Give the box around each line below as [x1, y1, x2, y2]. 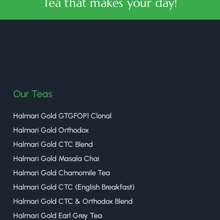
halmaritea [99, 61, 132, 70]
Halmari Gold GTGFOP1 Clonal [13, 111, 111, 121]
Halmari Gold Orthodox [13, 126, 89, 135]
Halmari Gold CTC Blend [13, 140, 93, 149]
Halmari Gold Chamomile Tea [13, 168, 110, 178]
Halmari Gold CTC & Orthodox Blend [13, 197, 133, 206]
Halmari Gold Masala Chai [13, 154, 99, 164]
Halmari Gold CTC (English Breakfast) [13, 183, 135, 192]
